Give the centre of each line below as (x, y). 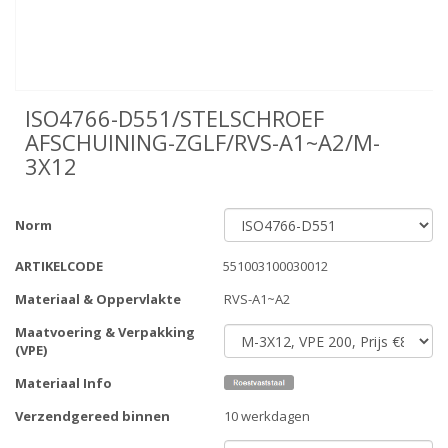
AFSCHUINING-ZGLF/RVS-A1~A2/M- (202, 142)
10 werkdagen (267, 416)
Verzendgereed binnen (92, 416)
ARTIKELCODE (59, 266)
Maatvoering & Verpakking (105, 332)
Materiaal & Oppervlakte (98, 299)
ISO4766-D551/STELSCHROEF (174, 118)
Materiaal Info (63, 383)
